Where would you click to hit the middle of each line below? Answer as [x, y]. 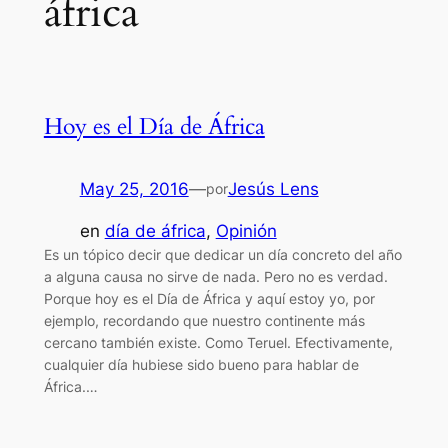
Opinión [246, 231]
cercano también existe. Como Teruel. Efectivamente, [218, 343]
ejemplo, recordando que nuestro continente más [204, 321]
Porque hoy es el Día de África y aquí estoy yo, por [209, 299]
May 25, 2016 [134, 188]
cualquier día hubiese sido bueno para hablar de [201, 365]
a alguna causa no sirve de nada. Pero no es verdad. [215, 277]
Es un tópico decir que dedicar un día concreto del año [222, 255]
